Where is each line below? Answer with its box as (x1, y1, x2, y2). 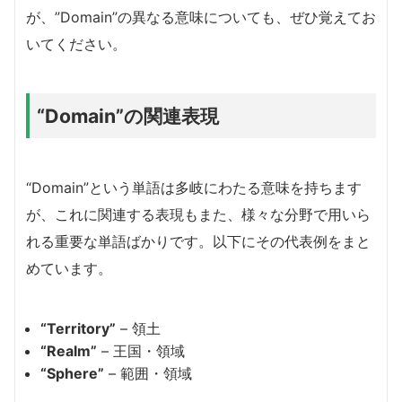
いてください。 (26, 35, 127, 54)
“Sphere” (40, 364, 104, 383)
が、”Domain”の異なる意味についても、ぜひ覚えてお (26, 8, 376, 27)
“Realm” (40, 342, 97, 361)
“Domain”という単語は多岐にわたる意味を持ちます (26, 179, 362, 197)
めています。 (26, 259, 112, 278)
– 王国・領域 (97, 342, 185, 361)
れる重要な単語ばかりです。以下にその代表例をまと (26, 232, 371, 251)
